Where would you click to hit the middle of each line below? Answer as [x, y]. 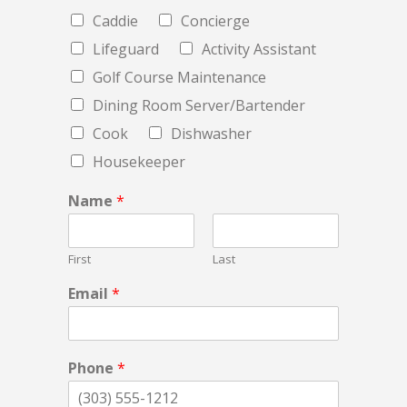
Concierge [215, 21]
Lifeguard [126, 50]
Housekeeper [139, 162]
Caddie [115, 21]
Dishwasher [211, 134]
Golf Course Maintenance [179, 78]
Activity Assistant [259, 50]
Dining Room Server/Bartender [199, 106]
